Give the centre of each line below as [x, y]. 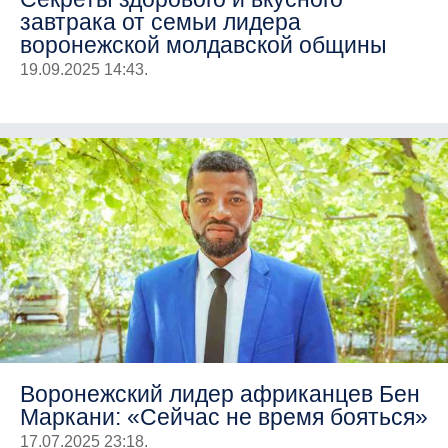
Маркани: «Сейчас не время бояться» [224, 416]
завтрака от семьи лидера [160, 21]
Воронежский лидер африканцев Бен [220, 393]
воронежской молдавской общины [203, 44]
